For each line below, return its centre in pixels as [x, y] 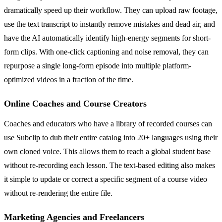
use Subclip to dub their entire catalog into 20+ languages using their [111, 137]
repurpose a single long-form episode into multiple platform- [98, 65]
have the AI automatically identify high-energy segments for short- [107, 38]
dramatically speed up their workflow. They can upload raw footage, [111, 10]
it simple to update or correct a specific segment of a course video [106, 179]
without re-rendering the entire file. [58, 193]
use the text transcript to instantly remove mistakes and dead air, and [110, 24]
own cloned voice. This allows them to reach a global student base [107, 151]
